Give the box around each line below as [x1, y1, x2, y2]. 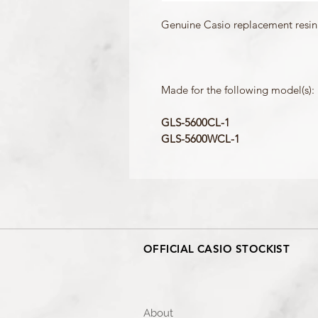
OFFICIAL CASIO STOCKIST [143, 241, 290, 256]
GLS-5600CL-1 [161, 115, 230, 129]
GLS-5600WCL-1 [161, 131, 240, 146]
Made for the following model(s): [161, 82, 314, 97]
